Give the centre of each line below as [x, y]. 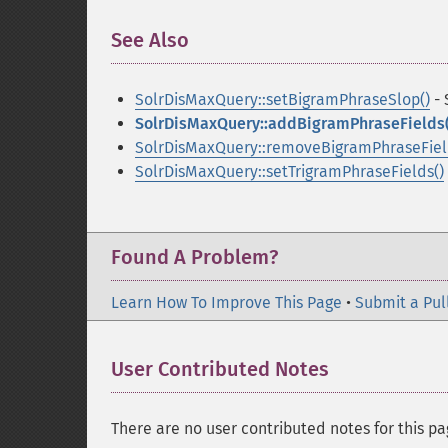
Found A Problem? [194, 257]
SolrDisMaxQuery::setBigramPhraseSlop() [282, 99]
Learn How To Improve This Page [226, 302]
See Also [150, 40]
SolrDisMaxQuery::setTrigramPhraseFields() [289, 171]
